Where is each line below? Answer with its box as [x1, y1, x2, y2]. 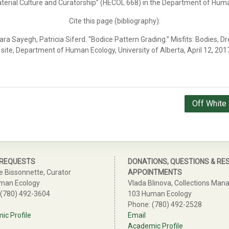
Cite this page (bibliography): [68, 17, 161, 25]
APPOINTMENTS [128, 168, 182, 176]
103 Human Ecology [128, 190, 192, 198]
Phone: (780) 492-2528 [128, 200, 202, 209]
